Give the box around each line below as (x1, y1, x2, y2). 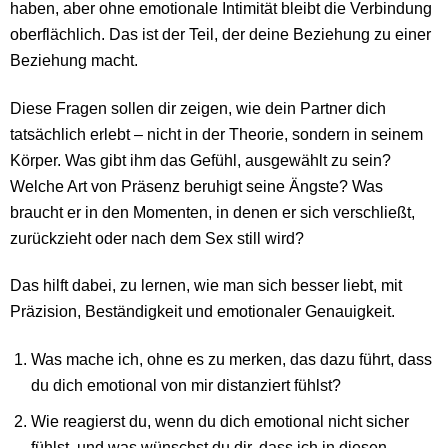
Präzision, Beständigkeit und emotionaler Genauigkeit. (10, 302, 395, 321)
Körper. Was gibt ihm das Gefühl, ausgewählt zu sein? (10, 150, 391, 169)
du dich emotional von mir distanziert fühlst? (31, 375, 342, 394)
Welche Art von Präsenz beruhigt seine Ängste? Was (10, 176, 383, 195)
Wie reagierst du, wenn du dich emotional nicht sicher (31, 411, 410, 430)
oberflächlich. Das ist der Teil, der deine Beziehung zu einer (10, 25, 431, 44)
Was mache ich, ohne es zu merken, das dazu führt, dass (31, 349, 433, 368)
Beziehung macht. (10, 51, 138, 70)
